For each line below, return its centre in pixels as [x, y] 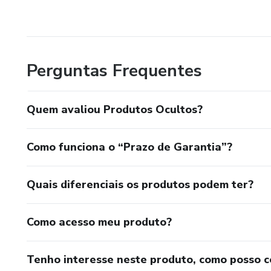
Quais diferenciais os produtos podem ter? [140, 184]
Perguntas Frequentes [114, 70]
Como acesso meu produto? [99, 222]
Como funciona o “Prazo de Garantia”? [129, 147]
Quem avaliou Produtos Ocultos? [115, 109]
